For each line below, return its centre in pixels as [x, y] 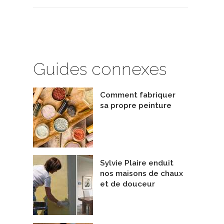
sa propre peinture [136, 106]
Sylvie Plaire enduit [137, 163]
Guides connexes [100, 69]
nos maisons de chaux [141, 173]
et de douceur [127, 184]
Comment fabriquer [138, 95]
